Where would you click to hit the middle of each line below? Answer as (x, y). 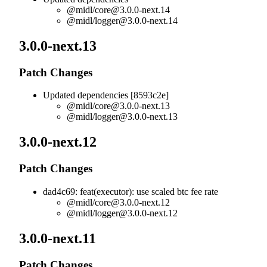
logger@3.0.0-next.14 (136, 20)
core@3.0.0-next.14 (132, 10)
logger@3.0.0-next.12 (136, 213)
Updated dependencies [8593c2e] (106, 95)
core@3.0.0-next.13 (132, 106)
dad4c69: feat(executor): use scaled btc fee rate (131, 191)
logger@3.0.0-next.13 (136, 117)
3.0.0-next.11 (59, 238)
